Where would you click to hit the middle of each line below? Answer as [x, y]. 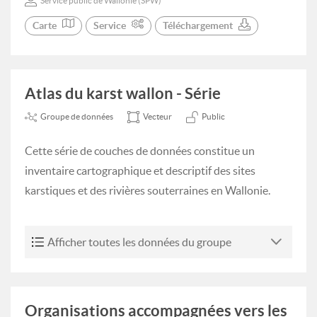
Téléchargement [198, 25]
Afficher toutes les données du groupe [139, 242]
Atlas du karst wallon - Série [123, 93]
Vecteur [157, 116]
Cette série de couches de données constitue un [140, 151]
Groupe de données [77, 116]
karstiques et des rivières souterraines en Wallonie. [148, 190]
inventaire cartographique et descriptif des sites [140, 171]
